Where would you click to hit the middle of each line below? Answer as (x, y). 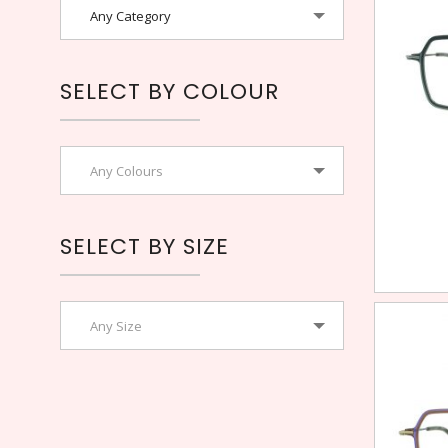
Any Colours (126, 171)
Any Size (116, 326)
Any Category (130, 16)
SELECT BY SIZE (144, 246)
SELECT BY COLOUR (169, 91)
